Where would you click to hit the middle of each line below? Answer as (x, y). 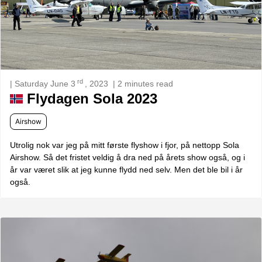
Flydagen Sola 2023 (90, 99)
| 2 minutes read (143, 84)
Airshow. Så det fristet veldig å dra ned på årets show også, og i (127, 158)
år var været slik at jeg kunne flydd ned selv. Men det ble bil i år (126, 170)
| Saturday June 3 (43, 84)
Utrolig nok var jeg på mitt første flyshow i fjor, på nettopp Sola (125, 145)
